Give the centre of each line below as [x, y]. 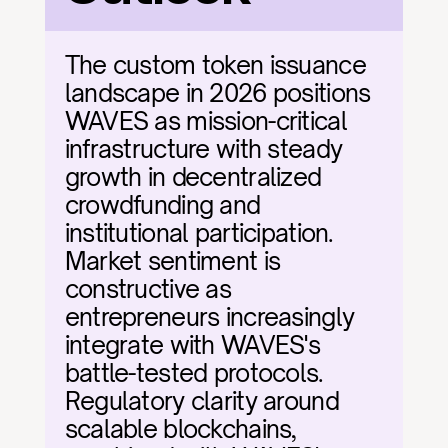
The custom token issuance [215, 65]
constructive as [147, 289]
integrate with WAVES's [192, 345]
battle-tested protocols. [194, 373]
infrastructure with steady [203, 149]
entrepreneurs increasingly [209, 317]
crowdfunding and [162, 205]
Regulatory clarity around [201, 401]
